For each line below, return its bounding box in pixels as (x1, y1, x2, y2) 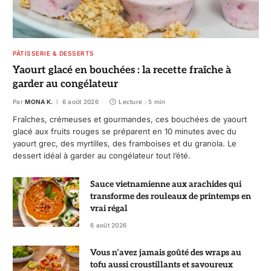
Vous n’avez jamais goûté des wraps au (90, 247, 241, 258)
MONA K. (25, 97, 53, 105)
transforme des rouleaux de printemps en (90, 191, 251, 201)
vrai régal (90, 203, 128, 214)
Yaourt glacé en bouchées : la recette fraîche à (13, 64, 231, 76)
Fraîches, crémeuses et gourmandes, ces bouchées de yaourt (13, 114, 247, 124)
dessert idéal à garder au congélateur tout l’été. (13, 150, 191, 160)
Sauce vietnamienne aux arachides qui (90, 178, 241, 189)
